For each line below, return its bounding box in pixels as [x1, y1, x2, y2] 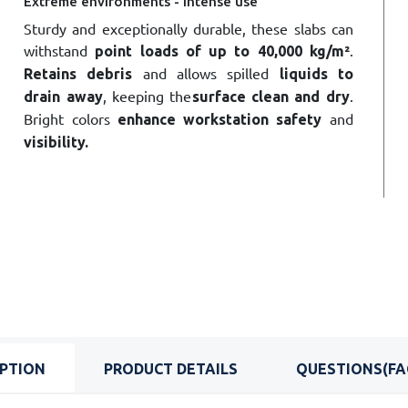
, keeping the [102, 87, 192, 105]
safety [269, 111, 322, 127]
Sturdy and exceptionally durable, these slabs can [24, 19, 353, 37]
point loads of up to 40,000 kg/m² [95, 43, 350, 59]
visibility [24, 134, 86, 150]
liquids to [279, 66, 353, 82]
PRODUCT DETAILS [103, 361, 238, 377]
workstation [183, 111, 270, 127]
